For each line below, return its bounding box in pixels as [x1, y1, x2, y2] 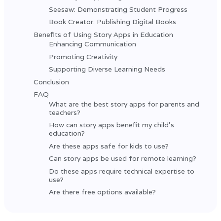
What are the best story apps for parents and [49, 99, 200, 109]
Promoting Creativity [49, 52, 118, 61]
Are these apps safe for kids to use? [49, 141, 169, 150]
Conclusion [34, 77, 70, 86]
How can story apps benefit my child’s [49, 120, 175, 130]
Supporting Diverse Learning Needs [49, 65, 166, 74]
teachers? [49, 108, 81, 117]
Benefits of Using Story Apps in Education [34, 30, 174, 39]
